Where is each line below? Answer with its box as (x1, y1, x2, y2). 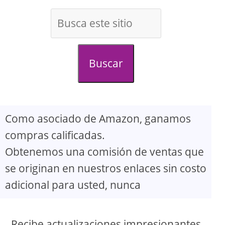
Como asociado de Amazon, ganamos (5, 111, 191, 126)
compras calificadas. (5, 128, 105, 143)
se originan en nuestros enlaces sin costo (5, 161, 206, 176)
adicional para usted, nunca (5, 178, 141, 192)
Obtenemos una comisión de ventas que (5, 145, 204, 159)
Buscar (88, 56, 123, 71)
